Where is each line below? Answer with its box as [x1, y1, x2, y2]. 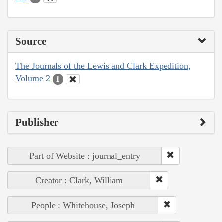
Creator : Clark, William [35, 175, 123, 185]
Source [15, 35, 46, 48]
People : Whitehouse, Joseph [31, 200, 135, 210]
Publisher [15, 116, 58, 128]
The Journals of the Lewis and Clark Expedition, [15, 61, 191, 71]
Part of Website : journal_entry [29, 150, 140, 161]
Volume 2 [15, 73, 50, 84]
